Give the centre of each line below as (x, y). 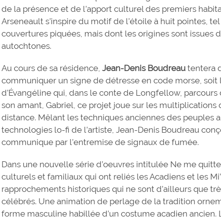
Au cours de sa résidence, (52, 68)
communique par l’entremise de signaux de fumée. (100, 142)
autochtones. (27, 46)
